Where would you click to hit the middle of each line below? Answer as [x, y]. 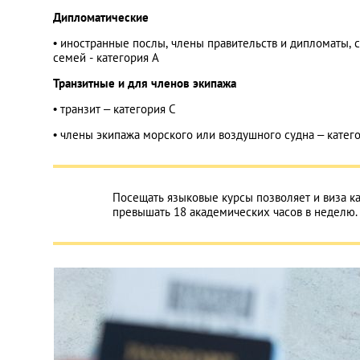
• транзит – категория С [115, 109]
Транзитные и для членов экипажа [145, 83]
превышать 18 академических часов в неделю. [235, 212]
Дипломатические [101, 17]
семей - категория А [106, 57]
